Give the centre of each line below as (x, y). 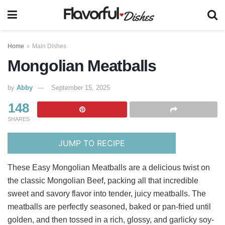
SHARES (19, 119)
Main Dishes (49, 46)
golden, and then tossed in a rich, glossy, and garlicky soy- (111, 219)
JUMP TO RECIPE (92, 143)
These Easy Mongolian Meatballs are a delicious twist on (109, 167)
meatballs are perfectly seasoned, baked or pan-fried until (109, 206)
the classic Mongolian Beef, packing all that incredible (103, 180)
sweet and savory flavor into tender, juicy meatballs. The (107, 193)
